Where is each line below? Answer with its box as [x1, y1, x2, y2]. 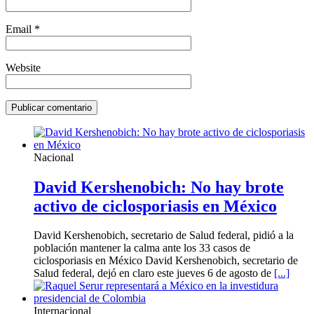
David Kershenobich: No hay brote [34, 177, 284, 196]
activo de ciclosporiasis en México [34, 196, 277, 215]
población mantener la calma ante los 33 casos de [34, 242, 250, 254]
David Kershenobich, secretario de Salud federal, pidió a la [34, 229, 294, 242]
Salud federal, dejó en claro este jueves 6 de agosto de [34, 267, 274, 280]
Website [6, 61, 41, 74]
